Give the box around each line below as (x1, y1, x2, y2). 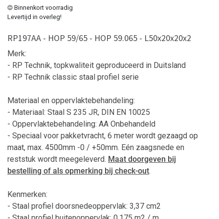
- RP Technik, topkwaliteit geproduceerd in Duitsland (7, 60, 186, 70)
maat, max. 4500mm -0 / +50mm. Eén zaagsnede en (7, 142, 184, 152)
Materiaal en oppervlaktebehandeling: (7, 95, 135, 105)
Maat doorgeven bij (108, 154, 176, 164)
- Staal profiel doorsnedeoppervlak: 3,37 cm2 (7, 201, 161, 211)
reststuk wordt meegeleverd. (7, 154, 108, 164)
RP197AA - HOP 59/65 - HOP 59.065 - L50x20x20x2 (7, 32, 191, 44)
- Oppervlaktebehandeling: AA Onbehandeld (7, 119, 155, 129)
